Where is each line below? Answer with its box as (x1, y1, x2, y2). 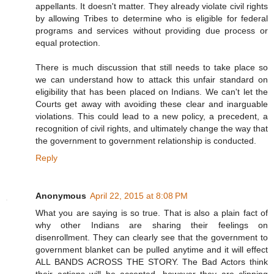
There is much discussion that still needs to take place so (35, 62, 268, 72)
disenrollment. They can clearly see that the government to (35, 232, 268, 242)
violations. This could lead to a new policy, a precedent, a (35, 111, 268, 121)
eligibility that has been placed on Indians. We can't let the (35, 86, 268, 97)
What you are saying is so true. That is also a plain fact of (35, 207, 268, 218)
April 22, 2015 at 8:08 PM (90, 190, 188, 201)
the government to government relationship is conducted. (35, 135, 256, 146)
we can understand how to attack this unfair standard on (35, 74, 268, 84)
